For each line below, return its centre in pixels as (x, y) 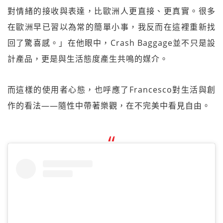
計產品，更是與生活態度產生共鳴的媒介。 (88, 58)
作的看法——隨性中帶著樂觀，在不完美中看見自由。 (109, 105)
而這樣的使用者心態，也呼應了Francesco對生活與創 (111, 89)
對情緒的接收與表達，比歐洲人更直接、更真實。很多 (111, 11)
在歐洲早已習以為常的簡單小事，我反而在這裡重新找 (111, 27)
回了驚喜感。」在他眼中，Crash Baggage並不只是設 (111, 43)
